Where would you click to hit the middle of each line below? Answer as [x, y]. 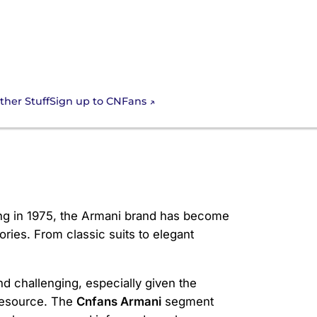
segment [188, 302]
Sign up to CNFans [98, 101]
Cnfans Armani [119, 302]
